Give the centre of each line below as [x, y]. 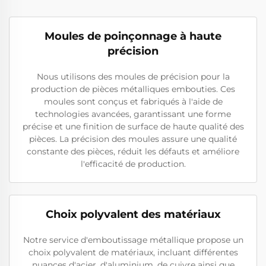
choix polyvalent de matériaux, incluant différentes [133, 252]
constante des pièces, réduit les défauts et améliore [133, 151]
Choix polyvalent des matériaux [133, 214]
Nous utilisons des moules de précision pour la [133, 77]
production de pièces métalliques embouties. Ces [133, 89]
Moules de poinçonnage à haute [133, 36]
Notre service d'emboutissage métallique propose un [133, 240]
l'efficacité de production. [133, 164]
